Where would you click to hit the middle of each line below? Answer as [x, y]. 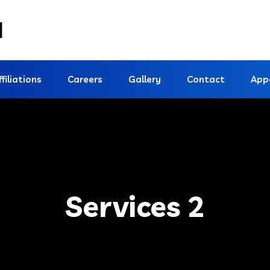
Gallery [145, 79]
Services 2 [135, 206]
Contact [206, 79]
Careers [85, 79]
